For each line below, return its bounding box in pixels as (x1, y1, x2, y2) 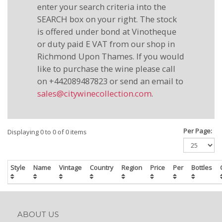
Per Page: (183, 126, 212, 135)
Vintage (59, 163, 85, 172)
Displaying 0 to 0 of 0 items (7, 127, 87, 136)
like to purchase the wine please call (37, 63, 175, 74)
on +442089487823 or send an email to (37, 75, 183, 87)
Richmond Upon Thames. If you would (37, 51, 184, 62)
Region (121, 163, 145, 172)
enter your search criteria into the (37, 1, 166, 12)
